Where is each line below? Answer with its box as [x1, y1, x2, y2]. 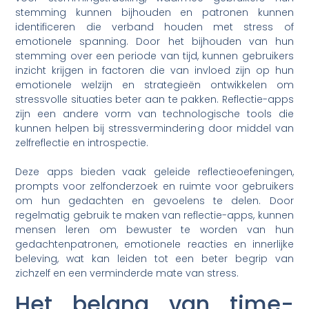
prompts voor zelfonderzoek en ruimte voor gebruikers [15, 179, 294, 194]
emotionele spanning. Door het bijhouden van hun [15, 34, 294, 49]
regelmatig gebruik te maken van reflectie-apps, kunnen [15, 208, 294, 223]
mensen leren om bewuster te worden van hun [15, 223, 294, 237]
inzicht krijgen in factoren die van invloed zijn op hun [15, 63, 294, 78]
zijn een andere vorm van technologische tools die [15, 107, 294, 121]
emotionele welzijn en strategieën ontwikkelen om [15, 78, 294, 92]
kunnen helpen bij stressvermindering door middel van [15, 121, 294, 136]
